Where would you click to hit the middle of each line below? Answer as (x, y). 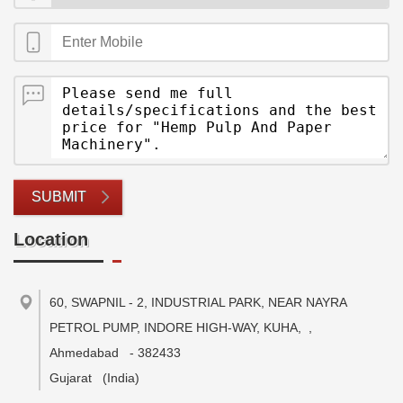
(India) (121, 378)
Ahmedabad (84, 353)
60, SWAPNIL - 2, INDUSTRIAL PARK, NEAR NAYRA (198, 302)
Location (51, 239)
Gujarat (71, 378)
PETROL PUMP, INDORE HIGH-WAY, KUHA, (175, 327)
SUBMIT (59, 197)
